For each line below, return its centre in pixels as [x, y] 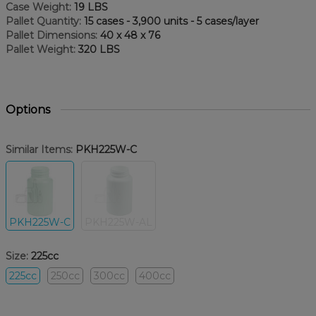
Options [28, 109]
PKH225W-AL [119, 222]
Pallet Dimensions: [51, 35]
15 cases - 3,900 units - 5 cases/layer [170, 21]
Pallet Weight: [41, 49]
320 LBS [98, 49]
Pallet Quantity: [43, 21]
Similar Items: [39, 149]
